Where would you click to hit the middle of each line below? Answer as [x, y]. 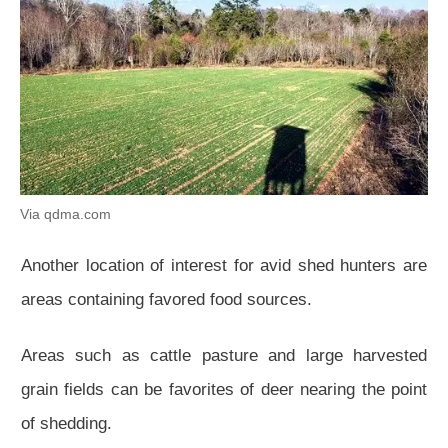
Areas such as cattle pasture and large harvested [224, 355]
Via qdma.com [65, 213]
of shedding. [66, 423]
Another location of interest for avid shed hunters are [224, 265]
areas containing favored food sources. [166, 299]
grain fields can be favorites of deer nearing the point [224, 389]
